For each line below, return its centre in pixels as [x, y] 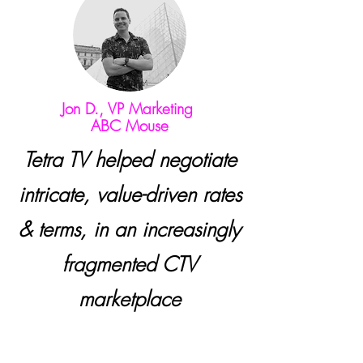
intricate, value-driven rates [130, 194]
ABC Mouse [130, 126]
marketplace [130, 299]
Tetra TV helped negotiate [130, 160]
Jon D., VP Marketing [130, 109]
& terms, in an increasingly [130, 229]
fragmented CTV [130, 264]
